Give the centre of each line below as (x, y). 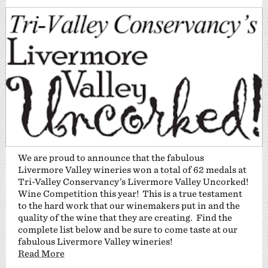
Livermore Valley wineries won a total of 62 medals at (132, 170)
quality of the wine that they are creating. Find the (125, 218)
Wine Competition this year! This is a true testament (130, 194)
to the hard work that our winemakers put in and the (129, 206)
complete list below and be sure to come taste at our (128, 230)
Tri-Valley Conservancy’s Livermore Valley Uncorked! (133, 182)
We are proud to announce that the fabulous (111, 158)
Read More (41, 254)
